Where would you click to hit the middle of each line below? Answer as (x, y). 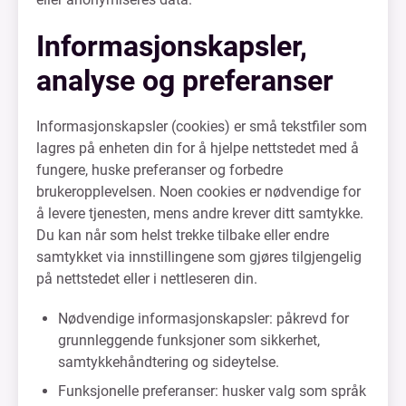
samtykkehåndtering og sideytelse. (169, 362)
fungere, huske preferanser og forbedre (159, 170)
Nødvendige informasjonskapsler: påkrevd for (203, 319)
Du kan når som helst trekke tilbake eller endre (183, 235)
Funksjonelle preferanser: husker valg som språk (212, 391)
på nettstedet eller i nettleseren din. (147, 279)
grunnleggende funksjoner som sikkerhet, (189, 340)
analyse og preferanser (185, 81)
